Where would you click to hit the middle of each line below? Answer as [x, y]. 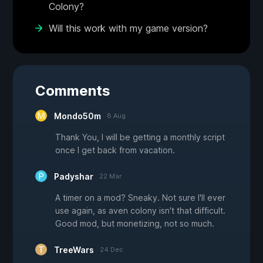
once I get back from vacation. [115, 150]
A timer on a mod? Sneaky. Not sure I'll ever [140, 197]
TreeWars [74, 249]
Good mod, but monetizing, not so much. [135, 223]
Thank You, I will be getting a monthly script [140, 137]
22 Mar [110, 176]
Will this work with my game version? [128, 28]
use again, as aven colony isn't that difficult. [140, 210]
